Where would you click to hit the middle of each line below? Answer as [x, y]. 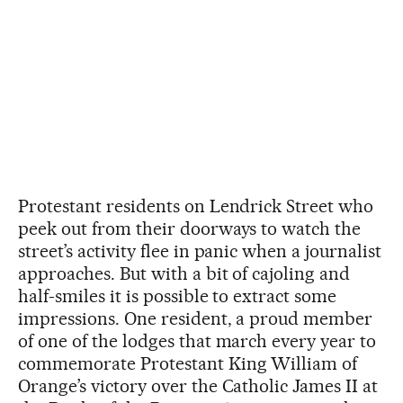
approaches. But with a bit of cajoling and [184, 273]
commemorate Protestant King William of [188, 363]
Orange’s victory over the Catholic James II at [198, 385]
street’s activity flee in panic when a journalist [200, 251]
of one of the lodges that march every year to [197, 340]
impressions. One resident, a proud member [196, 318]
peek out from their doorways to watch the [190, 228]
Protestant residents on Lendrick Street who [196, 206]
